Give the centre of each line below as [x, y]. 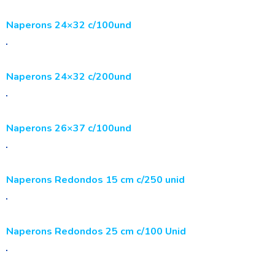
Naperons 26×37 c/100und [69, 128]
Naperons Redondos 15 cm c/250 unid [95, 180]
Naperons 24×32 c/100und [69, 25]
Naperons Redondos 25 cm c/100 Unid [96, 231]
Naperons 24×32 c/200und [69, 77]
